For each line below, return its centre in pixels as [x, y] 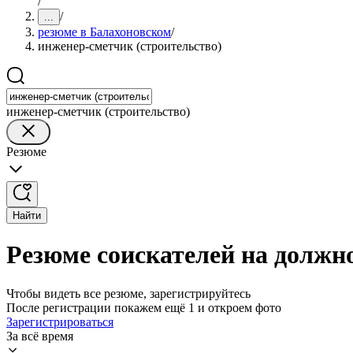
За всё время [40, 336]
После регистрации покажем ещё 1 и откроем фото [144, 307]
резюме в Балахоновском [104, 32]
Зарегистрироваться [60, 321]
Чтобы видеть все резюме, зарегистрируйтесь [128, 293]
